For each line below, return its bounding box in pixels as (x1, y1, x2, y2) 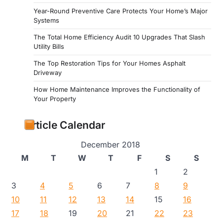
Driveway (34, 68, 62, 76)
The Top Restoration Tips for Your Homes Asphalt (34, 59, 185, 67)
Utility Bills (34, 42, 64, 50)
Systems (34, 16, 59, 24)
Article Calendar (25, 118, 105, 131)
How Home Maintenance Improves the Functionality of (34, 85, 200, 93)
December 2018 (81, 139, 140, 149)
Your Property (34, 94, 76, 103)
